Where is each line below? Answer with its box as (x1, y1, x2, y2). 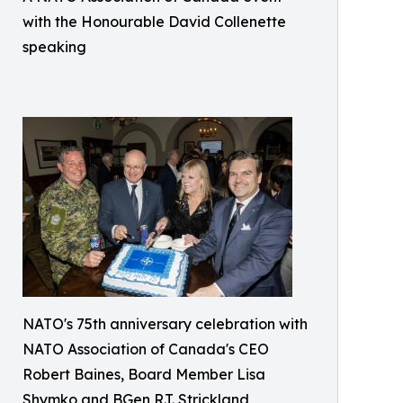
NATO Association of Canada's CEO (22, 340, 269, 359)
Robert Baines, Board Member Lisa (22, 365, 265, 384)
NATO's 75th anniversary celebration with (22, 315, 308, 334)
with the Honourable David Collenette (22, 13, 286, 31)
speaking (22, 38, 86, 57)
